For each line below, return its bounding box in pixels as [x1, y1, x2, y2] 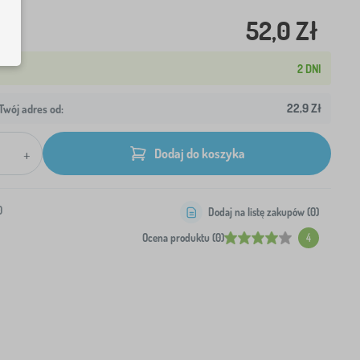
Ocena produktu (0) [142, 231, 224, 244]
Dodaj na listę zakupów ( [208, 206, 310, 219]
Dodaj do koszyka [153, 145, 245, 162]
